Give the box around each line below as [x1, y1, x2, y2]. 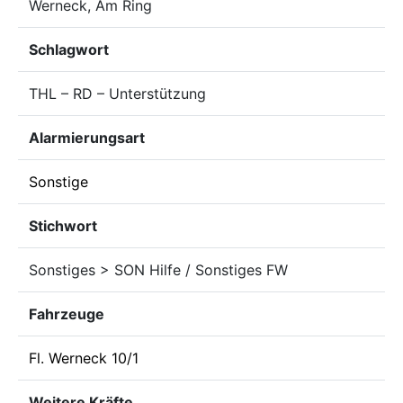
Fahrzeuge [29, 305, 104, 323]
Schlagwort [29, 40, 109, 58]
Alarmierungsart [29, 129, 145, 147]
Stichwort [29, 217, 97, 235]
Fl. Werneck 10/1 [29, 349, 139, 367]
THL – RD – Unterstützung [29, 85, 206, 103]
